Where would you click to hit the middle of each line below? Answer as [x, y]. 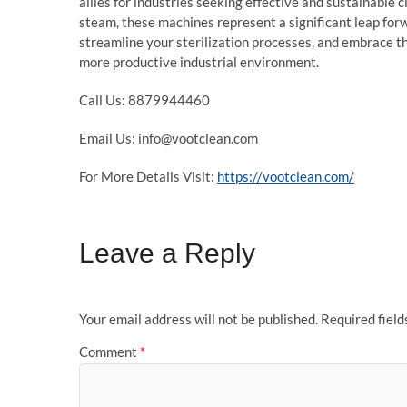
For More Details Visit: [148, 176]
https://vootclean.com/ [286, 176]
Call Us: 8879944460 [144, 100]
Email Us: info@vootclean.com [169, 138]
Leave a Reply [167, 253]
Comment [109, 351]
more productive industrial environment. [199, 62]
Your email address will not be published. [199, 319]
